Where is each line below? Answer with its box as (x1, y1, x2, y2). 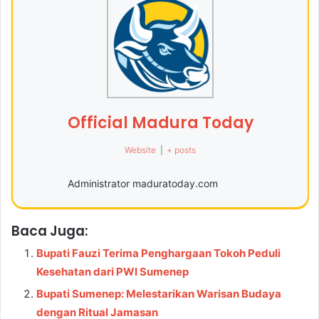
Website (125, 144, 157, 155)
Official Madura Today (67, 111, 253, 134)
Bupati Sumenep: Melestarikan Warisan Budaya (36, 286, 281, 300)
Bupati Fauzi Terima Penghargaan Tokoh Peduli (36, 246, 281, 260)
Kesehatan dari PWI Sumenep (36, 264, 189, 278)
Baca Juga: (11, 221, 88, 241)
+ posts (166, 144, 196, 155)
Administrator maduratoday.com (67, 177, 218, 189)
